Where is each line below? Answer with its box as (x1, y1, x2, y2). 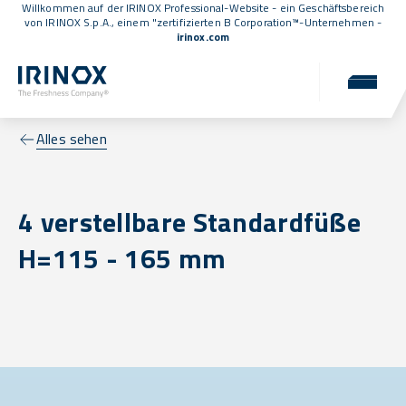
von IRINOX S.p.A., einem (24, 14, 152, 31)
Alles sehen (36, 128, 107, 150)
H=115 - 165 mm (18, 237, 227, 280)
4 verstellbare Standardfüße (18, 201, 362, 244)
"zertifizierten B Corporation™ (151, 14, 300, 31)
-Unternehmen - (299, 14, 382, 31)
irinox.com (176, 28, 230, 45)
